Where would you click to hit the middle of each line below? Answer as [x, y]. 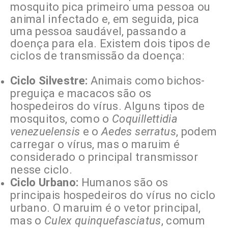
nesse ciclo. [41, 170]
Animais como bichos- [146, 81]
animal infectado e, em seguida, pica [105, 19]
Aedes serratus [139, 132]
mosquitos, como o [61, 119]
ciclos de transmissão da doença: [97, 56]
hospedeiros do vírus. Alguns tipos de [108, 106]
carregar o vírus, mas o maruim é [95, 145]
